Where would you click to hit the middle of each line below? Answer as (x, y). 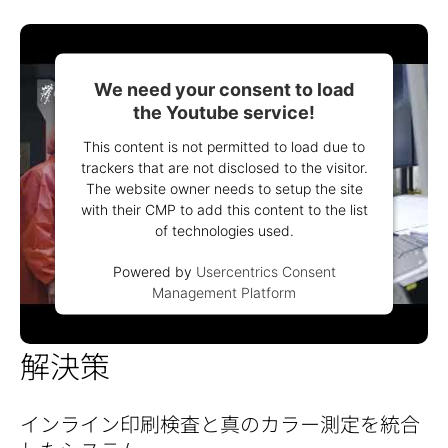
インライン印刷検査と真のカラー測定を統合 (220, 423)
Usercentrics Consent (265, 271)
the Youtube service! (224, 112)
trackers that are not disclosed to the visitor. (224, 167)
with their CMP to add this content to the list (224, 209)
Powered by (154, 271)
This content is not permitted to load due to (224, 146)
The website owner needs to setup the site (224, 188)
